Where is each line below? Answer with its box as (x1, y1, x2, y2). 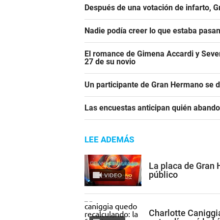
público (149, 169, 178, 180)
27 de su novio (84, 57, 136, 67)
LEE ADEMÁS (84, 135, 134, 145)
